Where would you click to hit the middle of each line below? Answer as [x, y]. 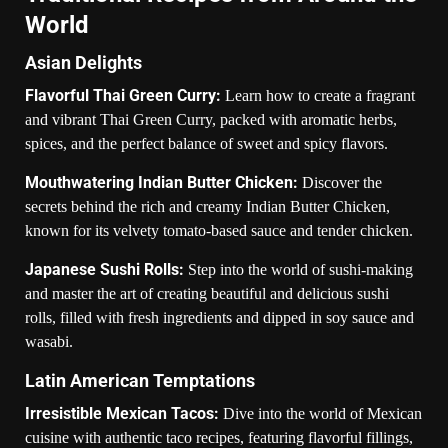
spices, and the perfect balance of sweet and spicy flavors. [206, 143]
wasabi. [49, 341]
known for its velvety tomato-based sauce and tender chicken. [219, 230]
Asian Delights [83, 62]
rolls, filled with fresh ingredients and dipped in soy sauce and [219, 317]
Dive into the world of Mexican [322, 413]
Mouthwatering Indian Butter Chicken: [161, 182]
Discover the [340, 182]
